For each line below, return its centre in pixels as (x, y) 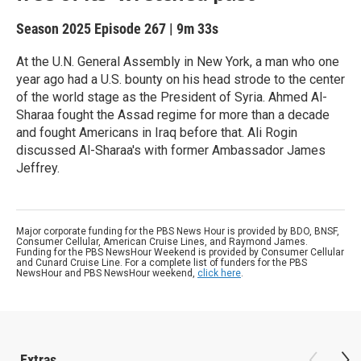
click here (219, 273)
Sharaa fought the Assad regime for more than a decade (173, 115)
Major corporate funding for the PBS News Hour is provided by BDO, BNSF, (178, 231)
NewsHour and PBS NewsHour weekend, (107, 273)
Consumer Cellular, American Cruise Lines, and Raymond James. (162, 242)
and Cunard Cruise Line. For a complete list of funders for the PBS (162, 263)
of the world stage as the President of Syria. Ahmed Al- (172, 97)
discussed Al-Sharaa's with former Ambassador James (171, 150)
